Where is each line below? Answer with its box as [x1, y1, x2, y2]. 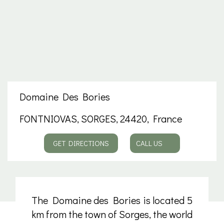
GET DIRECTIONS [53, 138, 109, 148]
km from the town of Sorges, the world [31, 207, 192, 220]
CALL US [136, 138, 162, 148]
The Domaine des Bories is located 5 [31, 193, 192, 206]
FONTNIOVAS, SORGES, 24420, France [19, 112, 182, 125]
